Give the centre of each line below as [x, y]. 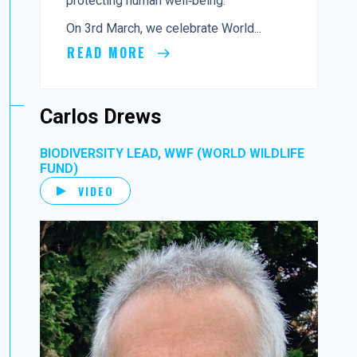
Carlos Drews [101, 117]
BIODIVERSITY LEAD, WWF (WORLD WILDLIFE [173, 154]
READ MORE [109, 52]
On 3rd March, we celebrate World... [164, 28]
